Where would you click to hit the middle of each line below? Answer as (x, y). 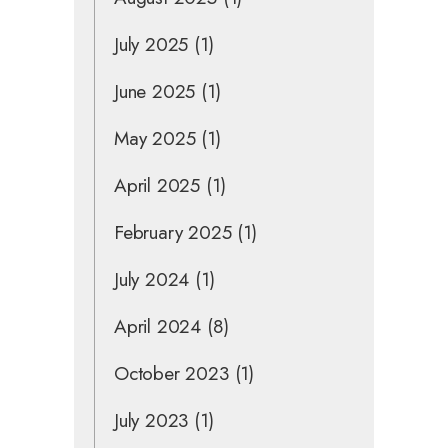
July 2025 (151, 44)
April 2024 (158, 326)
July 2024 (152, 279)
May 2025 (155, 138)
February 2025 (173, 232)
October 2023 (171, 373)
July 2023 (151, 420)
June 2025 (155, 91)
